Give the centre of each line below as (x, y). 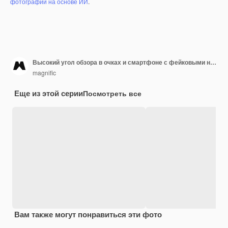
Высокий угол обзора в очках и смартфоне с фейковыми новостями (213, 62)
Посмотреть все (112, 93)
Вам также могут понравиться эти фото (88, 215)
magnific (44, 72)
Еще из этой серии (49, 93)
